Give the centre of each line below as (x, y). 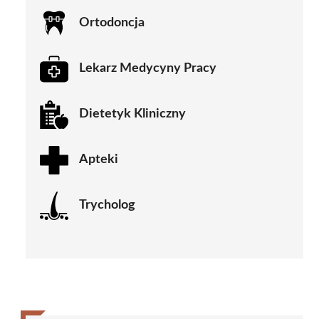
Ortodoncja (112, 23)
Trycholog (107, 205)
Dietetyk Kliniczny (132, 114)
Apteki (99, 160)
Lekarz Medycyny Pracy (148, 69)
